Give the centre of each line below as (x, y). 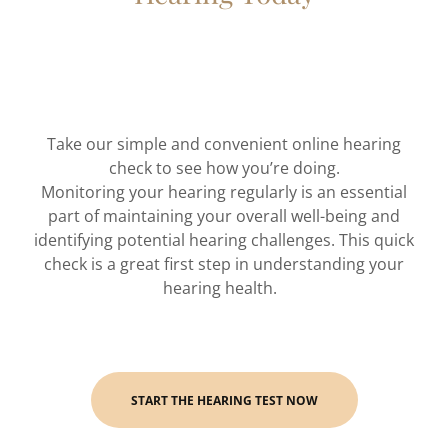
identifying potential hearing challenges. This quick (224, 240)
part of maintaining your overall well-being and (224, 216)
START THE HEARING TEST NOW (224, 400)
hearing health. (224, 288)
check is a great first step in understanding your (224, 264)
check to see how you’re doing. (224, 168)
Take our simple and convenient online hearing (224, 144)
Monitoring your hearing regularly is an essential (224, 192)
